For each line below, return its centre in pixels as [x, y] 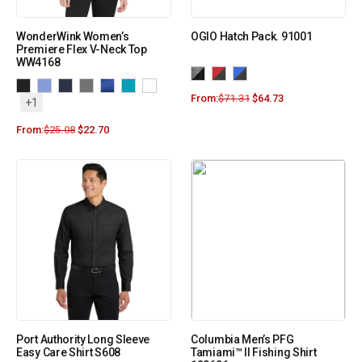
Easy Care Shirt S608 [68, 353]
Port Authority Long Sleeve [83, 340]
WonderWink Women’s [73, 37]
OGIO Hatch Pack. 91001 [252, 37]
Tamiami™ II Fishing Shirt [254, 353]
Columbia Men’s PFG [242, 340]
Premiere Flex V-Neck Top [82, 50]
